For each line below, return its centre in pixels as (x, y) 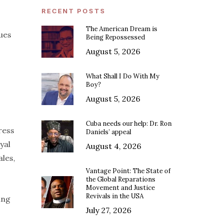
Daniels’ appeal (109, 132)
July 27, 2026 (109, 210)
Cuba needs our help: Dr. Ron (129, 124)
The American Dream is (122, 29)
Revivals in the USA (115, 196)
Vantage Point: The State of (129, 171)
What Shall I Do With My (123, 76)
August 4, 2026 (114, 146)
